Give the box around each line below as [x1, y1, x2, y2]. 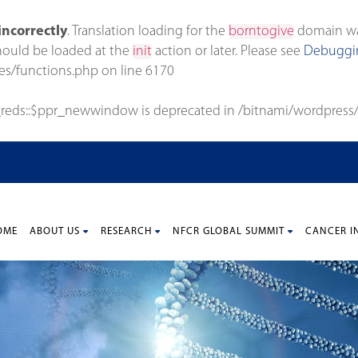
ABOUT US [30, 225, 80, 237]
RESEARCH [101, 225, 152, 237]
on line [98, 64, 145, 79]
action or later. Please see [152, 44, 304, 59]
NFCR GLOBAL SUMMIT [173, 225, 284, 237]
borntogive [229, 24, 294, 39]
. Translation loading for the [67, 24, 229, 39]
